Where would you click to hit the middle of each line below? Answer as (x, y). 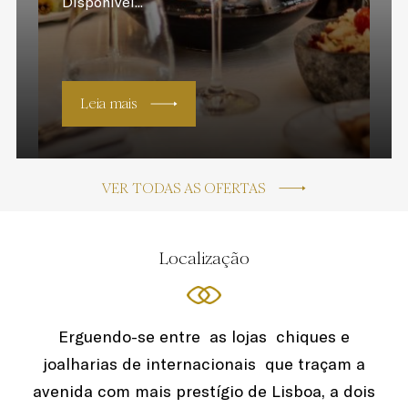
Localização (204, 258)
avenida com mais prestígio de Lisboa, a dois (204, 391)
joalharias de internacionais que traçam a (204, 364)
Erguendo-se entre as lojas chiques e (204, 337)
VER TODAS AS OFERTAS (184, 188)
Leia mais (108, 103)
